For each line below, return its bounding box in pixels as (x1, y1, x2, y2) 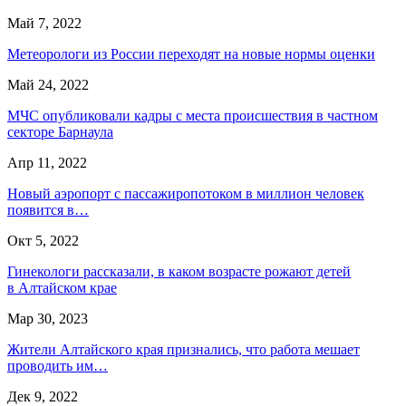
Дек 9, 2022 (7, 388, 78, 404)
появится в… (7, 201, 89, 217)
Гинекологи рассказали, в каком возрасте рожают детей (7, 263, 351, 279)
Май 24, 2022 (7, 76, 89, 92)
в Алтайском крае (7, 279, 117, 295)
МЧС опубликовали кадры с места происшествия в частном (7, 107, 378, 123)
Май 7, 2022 (7, 14, 82, 31)
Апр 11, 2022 (7, 154, 87, 170)
